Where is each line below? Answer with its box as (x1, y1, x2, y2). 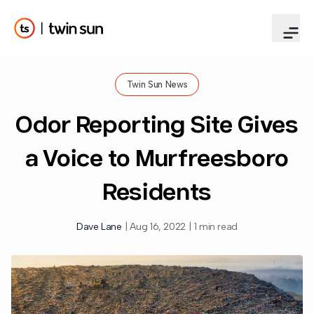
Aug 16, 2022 (130, 221, 186, 233)
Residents (102, 178, 212, 204)
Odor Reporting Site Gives (15, 111, 299, 137)
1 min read (193, 221, 238, 233)
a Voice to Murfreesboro (25, 144, 289, 170)
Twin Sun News (126, 79, 188, 90)
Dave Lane (76, 221, 122, 233)
